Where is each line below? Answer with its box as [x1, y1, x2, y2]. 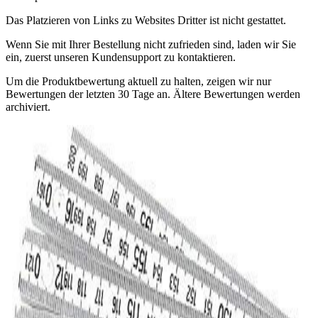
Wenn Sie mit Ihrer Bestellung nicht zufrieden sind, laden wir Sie [6, 38, 296, 50]
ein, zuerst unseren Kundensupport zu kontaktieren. [6, 50, 236, 63]
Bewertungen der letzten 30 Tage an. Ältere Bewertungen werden [6, 87, 300, 100]
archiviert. [6, 100, 50, 113]
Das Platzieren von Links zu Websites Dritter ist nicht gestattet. [6, 13, 286, 26]
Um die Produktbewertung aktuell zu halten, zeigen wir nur [6, 75, 271, 87]
